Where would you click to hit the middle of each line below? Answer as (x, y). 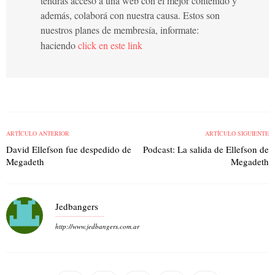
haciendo (59, 45)
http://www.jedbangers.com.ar (97, 226)
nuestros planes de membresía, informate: (120, 29)
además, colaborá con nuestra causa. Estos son (130, 15)
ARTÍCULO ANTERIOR (38, 133)
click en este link (110, 45)
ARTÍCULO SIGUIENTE (237, 133)
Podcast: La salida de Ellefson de (206, 149)
